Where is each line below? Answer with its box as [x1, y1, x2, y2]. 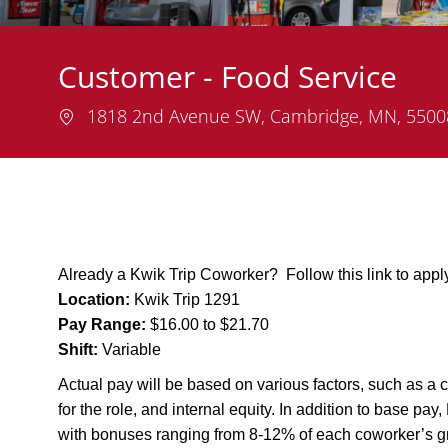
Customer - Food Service [58, 56, 397, 98]
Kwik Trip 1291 [130, 291, 244, 309]
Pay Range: [58, 316, 146, 334]
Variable [98, 341, 161, 359]
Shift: [58, 341, 98, 359]
